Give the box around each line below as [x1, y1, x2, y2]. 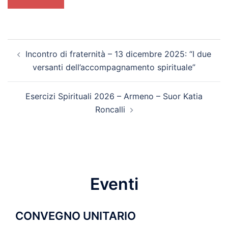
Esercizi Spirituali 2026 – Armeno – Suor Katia [25, 91, 203, 101]
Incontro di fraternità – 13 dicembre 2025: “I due [25, 48, 211, 59]
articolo [7, 52, 53, 67]
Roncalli [95, 104, 125, 115]
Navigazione [7, 38, 80, 53]
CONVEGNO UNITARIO [15, 209, 136, 222]
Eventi [90, 174, 138, 194]
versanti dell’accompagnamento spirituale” [33, 62, 195, 72]
